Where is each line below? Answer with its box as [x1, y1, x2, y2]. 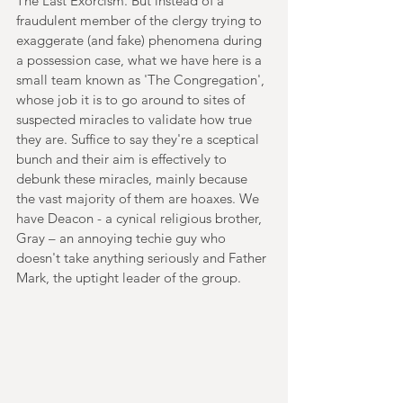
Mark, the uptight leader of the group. [16, 268, 241, 286]
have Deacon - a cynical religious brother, [16, 209, 265, 227]
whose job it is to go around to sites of [16, 90, 248, 108]
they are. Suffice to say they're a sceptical [16, 130, 263, 148]
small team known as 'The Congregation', [16, 70, 268, 88]
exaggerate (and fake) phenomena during [16, 31, 265, 49]
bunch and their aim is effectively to [16, 149, 230, 167]
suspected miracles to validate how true [16, 110, 255, 128]
